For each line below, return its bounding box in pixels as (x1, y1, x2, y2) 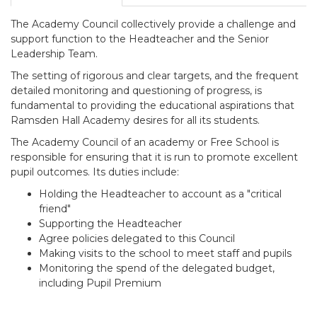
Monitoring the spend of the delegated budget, (39, 262, 275, 275)
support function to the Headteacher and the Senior (11, 33, 269, 45)
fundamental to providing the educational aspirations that (11, 99, 294, 112)
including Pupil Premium (39, 277, 161, 289)
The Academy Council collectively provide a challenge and (11, 18, 296, 30)
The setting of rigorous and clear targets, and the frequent (11, 69, 299, 82)
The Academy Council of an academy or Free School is (11, 136, 279, 149)
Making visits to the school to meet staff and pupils (39, 247, 292, 260)
